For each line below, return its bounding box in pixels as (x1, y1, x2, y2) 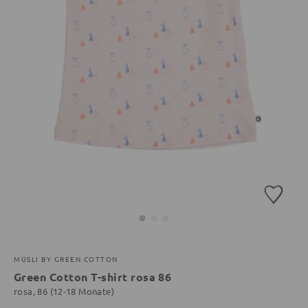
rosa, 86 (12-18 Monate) (14, 285, 114, 297)
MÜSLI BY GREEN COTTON (14, 253, 118, 264)
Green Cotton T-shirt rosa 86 (14, 269, 172, 284)
